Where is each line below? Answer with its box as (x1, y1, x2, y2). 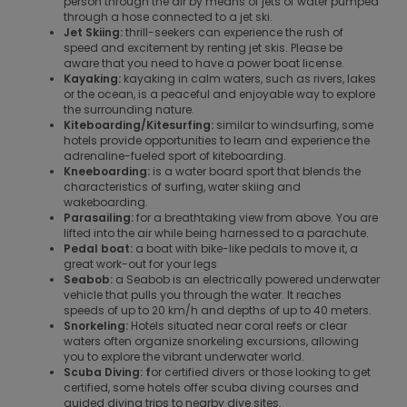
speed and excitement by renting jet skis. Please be (64, 39, 342, 55)
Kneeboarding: (64, 163, 153, 179)
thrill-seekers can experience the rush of (123, 24, 343, 40)
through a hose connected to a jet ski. (64, 8, 273, 25)
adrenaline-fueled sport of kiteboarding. (64, 147, 286, 164)
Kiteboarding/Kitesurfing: (64, 116, 213, 133)
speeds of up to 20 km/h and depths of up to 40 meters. (64, 302, 372, 318)
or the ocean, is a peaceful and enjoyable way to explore (64, 85, 375, 102)
